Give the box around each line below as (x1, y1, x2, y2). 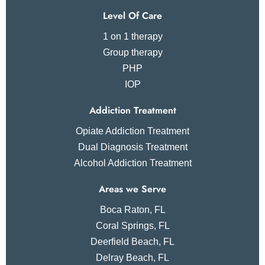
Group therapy (102, 47, 163, 57)
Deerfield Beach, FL (91, 236, 174, 247)
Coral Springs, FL (95, 220, 170, 231)
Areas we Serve (99, 182, 166, 196)
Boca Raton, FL (99, 204, 166, 215)
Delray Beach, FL (96, 252, 169, 263)
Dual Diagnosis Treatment (77, 141, 188, 152)
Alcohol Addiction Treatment (73, 157, 192, 168)
